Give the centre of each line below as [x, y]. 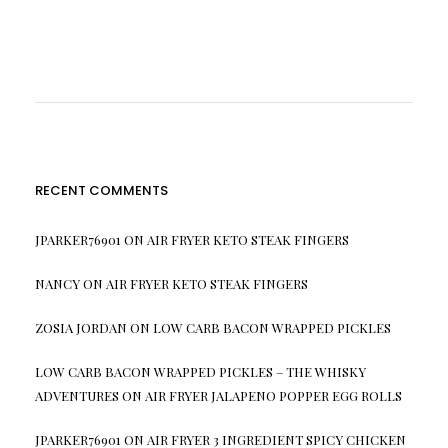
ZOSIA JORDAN [80, 328]
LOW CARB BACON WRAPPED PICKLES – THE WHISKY [200, 372]
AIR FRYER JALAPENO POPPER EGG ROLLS [273, 396]
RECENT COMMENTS [101, 191]
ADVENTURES [76, 396]
